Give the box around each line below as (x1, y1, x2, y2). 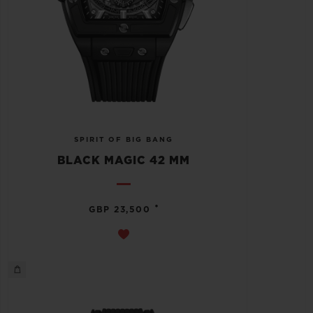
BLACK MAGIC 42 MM (57, 154, 190, 166)
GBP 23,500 (89, 205, 151, 214)
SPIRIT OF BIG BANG (74, 136, 173, 143)
